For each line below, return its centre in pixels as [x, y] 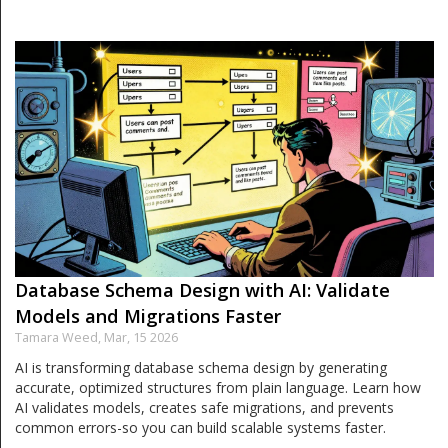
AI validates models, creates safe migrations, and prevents [204, 407]
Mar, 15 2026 [141, 337]
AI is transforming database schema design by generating [201, 367]
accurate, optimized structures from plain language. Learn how [218, 387]
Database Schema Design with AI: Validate [202, 289]
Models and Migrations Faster [148, 315]
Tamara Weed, [59, 337]
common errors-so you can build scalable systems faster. [200, 427]
